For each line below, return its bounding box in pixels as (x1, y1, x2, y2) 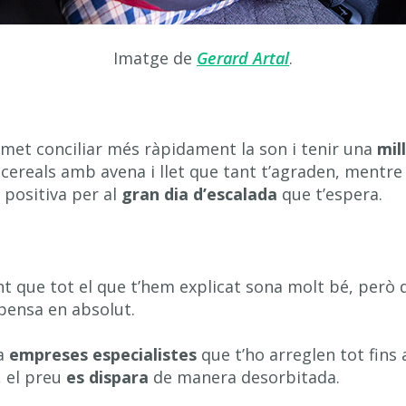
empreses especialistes (9, 343, 197, 365)
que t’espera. (277, 183, 382, 205)
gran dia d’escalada (121, 183, 277, 205)
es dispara (66, 366, 149, 388)
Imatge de (113, 47, 197, 69)
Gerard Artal (197, 47, 289, 69)
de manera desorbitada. (149, 366, 340, 388)
